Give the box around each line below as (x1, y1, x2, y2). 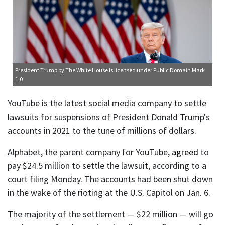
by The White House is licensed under (57, 66, 153, 74)
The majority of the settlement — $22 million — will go (8, 208, 213, 220)
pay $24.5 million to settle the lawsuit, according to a (8, 160, 206, 172)
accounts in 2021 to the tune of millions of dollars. (8, 125, 196, 137)
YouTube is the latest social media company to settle (8, 97, 206, 109)
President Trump (15, 66, 57, 74)
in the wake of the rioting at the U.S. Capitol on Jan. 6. (8, 187, 210, 199)
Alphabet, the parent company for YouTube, (8, 146, 172, 158)
